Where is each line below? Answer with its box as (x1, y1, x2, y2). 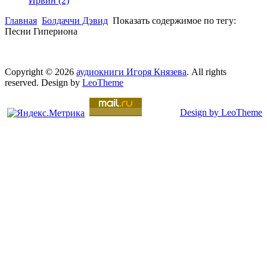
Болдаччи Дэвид (42, 15, 108, 26)
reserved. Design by (5, 77, 82, 88)
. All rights (187, 66, 226, 77)
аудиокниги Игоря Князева (76, 66, 187, 77)
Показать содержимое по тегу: (113, 15, 236, 26)
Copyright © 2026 (5, 66, 76, 77)
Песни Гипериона (5, 26, 77, 36)
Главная (5, 15, 37, 26)
